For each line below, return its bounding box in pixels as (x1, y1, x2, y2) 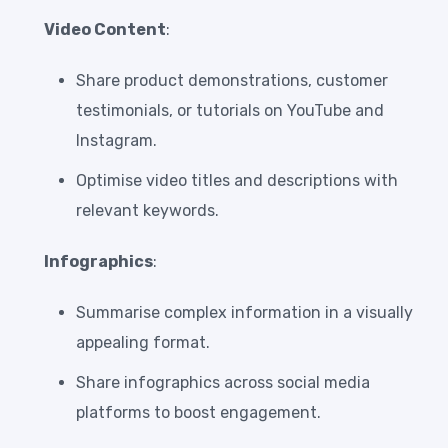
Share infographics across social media (76, 373, 370, 393)
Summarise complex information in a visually (76, 303, 413, 323)
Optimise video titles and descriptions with (76, 171, 398, 191)
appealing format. (76, 333, 210, 353)
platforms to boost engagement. (76, 403, 321, 423)
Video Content (44, 20, 166, 40)
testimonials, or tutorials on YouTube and (76, 101, 384, 121)
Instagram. (76, 131, 157, 151)
